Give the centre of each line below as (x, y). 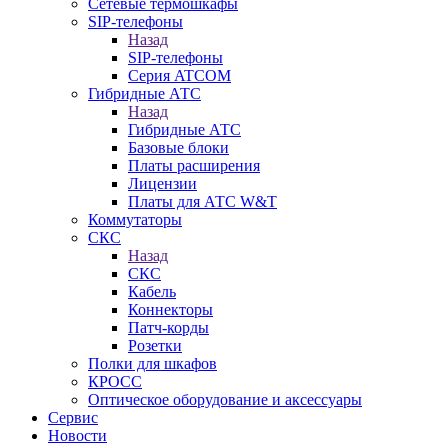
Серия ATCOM (179, 75)
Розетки (155, 345)
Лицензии (162, 183)
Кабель (152, 291)
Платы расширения (194, 165)
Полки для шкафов (152, 363)
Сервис (73, 417)
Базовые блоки (178, 147)
